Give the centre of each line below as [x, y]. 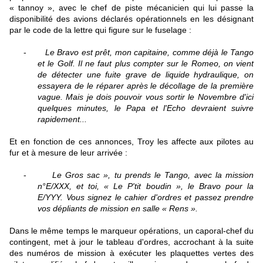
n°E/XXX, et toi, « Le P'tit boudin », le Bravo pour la [146, 186]
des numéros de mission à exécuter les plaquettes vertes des [131, 253]
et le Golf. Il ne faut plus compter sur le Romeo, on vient [146, 63]
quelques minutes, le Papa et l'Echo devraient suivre [146, 108]
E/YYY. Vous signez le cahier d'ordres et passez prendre [146, 197]
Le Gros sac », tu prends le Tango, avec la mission [153, 175]
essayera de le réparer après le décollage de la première [146, 85]
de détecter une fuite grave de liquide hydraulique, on [146, 74]
